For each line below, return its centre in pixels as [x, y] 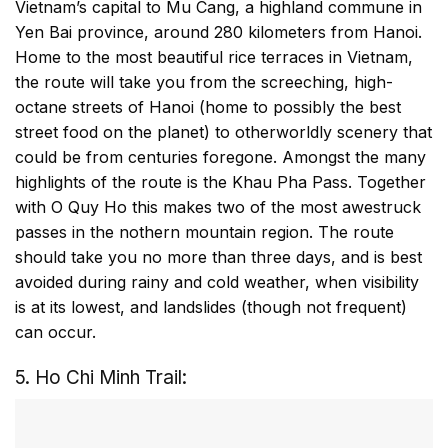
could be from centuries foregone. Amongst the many [220, 156]
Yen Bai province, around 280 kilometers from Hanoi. [218, 31]
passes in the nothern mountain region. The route [204, 231]
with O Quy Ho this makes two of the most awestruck [218, 206]
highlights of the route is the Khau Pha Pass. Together [220, 181]
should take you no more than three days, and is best [218, 256]
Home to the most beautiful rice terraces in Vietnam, [214, 56]
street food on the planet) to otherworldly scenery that [223, 131]
